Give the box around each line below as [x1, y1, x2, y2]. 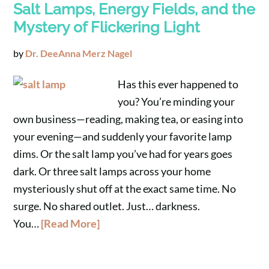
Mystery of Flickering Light [13, 18, 201, 36]
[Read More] [41, 217, 100, 230]
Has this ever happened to [118, 77, 239, 91]
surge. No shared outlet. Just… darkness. [13, 199, 201, 213]
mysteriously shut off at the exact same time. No [13, 182, 237, 195]
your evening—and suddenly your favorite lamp [13, 130, 232, 143]
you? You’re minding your [118, 95, 235, 108]
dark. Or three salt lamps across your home [13, 165, 211, 178]
